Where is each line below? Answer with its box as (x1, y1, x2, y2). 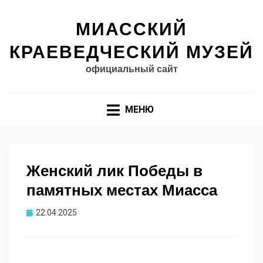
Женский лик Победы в (26, 162, 203, 180)
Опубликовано (26, 208, 83, 218)
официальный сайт (85, 64, 178, 74)
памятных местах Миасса (26, 181, 217, 200)
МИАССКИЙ (76, 19, 187, 39)
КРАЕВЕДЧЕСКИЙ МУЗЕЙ (9, 42, 254, 62)
